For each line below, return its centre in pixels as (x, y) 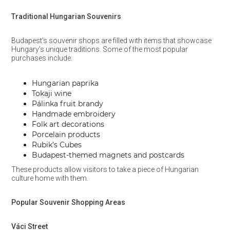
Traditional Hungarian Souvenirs (66, 16)
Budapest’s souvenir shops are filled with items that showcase (111, 41)
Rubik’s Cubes (56, 145)
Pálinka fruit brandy (67, 104)
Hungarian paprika (65, 83)
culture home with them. (50, 178)
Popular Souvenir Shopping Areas (68, 202)
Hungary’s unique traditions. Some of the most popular (99, 49)
